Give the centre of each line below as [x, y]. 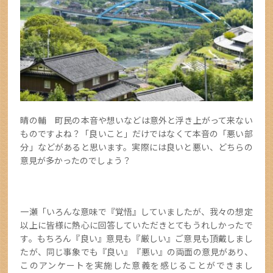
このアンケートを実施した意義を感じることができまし [136, 265]
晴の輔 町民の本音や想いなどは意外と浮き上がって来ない [136, 120]
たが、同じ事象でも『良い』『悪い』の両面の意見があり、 [136, 252]
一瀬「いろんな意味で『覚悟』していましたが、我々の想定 [136, 212]
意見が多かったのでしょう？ [76, 161]
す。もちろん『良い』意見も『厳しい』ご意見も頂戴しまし [136, 239]
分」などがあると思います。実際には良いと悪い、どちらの [136, 147]
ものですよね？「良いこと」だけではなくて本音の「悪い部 [136, 134]
